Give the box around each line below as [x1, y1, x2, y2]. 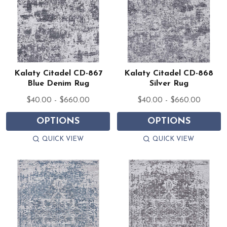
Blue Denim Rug [27, 80, 89, 88]
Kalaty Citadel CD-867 [14, 69, 102, 78]
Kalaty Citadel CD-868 [124, 69, 214, 78]
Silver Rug [149, 80, 188, 88]
